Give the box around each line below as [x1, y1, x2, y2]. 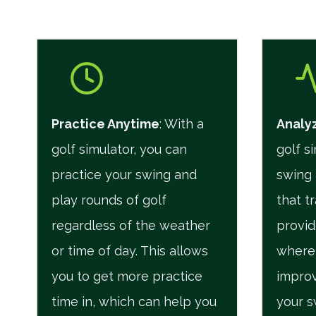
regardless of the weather [51, 217, 210, 233]
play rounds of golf [51, 192, 166, 207]
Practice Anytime [51, 116, 159, 131]
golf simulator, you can [51, 141, 187, 157]
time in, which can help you [51, 293, 217, 309]
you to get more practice [51, 268, 202, 284]
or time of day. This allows [51, 243, 208, 258]
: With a [159, 116, 204, 131]
